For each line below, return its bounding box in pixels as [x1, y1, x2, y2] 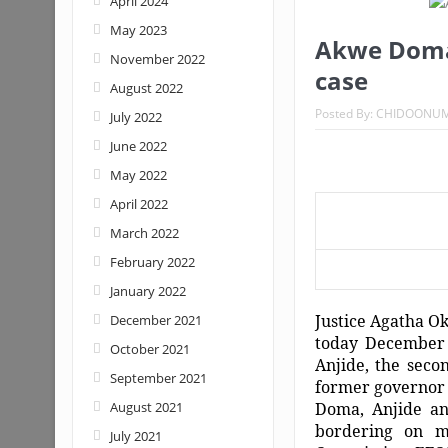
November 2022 [109, 50, 205, 68]
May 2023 [109, 21, 167, 39]
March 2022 [109, 224, 179, 242]
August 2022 [109, 79, 183, 97]
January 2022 [109, 282, 186, 300]
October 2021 [109, 340, 190, 358]
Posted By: [314, 105, 376, 123]
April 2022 [109, 195, 168, 213]
